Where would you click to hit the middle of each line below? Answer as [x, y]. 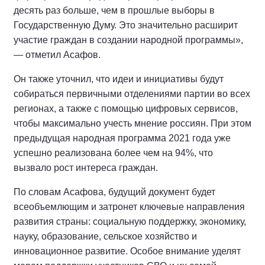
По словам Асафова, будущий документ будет [114, 192]
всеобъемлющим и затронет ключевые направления [129, 207]
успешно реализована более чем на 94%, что [113, 153]
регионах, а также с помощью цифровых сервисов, [126, 109]
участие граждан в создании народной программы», [128, 40]
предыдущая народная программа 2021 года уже [122, 138]
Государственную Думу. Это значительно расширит [126, 25]
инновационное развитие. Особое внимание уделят [127, 251]
